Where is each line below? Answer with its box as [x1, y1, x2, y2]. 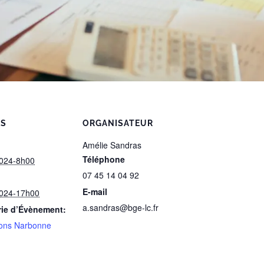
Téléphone [82, 153, 125, 165]
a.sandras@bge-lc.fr [82, 201, 159, 213]
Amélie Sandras [82, 138, 141, 151]
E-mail [82, 185, 107, 197]
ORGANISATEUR [82, 118, 153, 128]
